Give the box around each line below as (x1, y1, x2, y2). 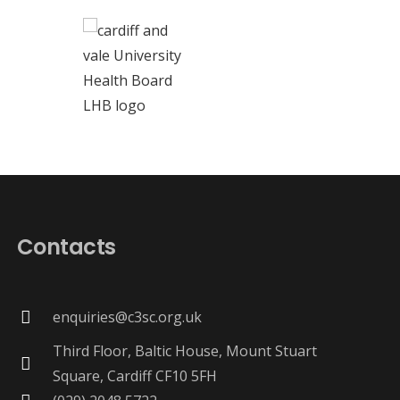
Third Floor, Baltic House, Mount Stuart (52, 341, 317, 362)
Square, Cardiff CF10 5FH (52, 366, 217, 387)
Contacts (16, 232, 116, 262)
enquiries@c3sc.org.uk (52, 307, 202, 328)
